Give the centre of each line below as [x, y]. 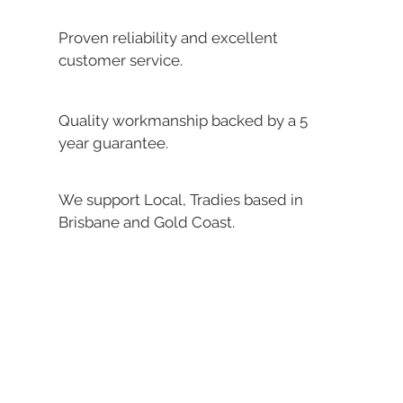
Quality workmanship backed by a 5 [183, 121]
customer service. [121, 60]
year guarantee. [113, 143]
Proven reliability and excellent [168, 38]
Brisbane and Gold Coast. [147, 222]
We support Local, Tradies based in [181, 200]
